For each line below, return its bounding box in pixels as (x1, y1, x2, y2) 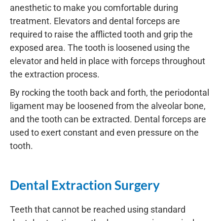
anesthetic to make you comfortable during (10, 2, 178, 13)
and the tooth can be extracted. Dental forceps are (10, 113, 206, 124)
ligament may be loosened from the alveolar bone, (10, 100, 206, 111)
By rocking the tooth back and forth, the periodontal (10, 87, 209, 98)
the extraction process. (10, 69, 100, 79)
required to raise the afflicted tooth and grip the (10, 29, 193, 39)
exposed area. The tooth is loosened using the (10, 42, 190, 53)
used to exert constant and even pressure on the (10, 127, 199, 138)
